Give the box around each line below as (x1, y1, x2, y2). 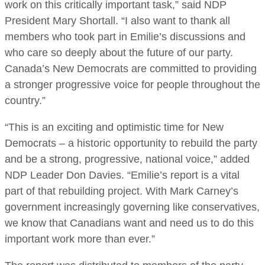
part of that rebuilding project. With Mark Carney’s (5, 185, 238, 197)
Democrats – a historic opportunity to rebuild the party (5, 137, 257, 149)
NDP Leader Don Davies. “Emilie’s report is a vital (5, 169, 240, 181)
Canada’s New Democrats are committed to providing (5, 62, 257, 75)
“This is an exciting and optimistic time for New (5, 121, 224, 133)
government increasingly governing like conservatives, (5, 201, 260, 213)
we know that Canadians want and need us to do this (5, 216, 254, 229)
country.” (5, 94, 46, 106)
